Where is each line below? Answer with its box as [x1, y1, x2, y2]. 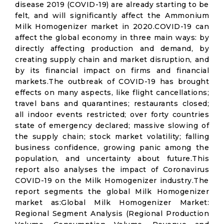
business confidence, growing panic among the [15, 143, 209, 152]
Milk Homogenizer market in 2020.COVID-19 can [15, 22, 209, 31]
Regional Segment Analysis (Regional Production [15, 209, 209, 218]
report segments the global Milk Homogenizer [15, 187, 209, 196]
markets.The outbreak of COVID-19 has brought [15, 77, 209, 86]
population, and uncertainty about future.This [15, 154, 209, 163]
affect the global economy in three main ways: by [15, 33, 209, 42]
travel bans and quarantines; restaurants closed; [15, 99, 209, 108]
